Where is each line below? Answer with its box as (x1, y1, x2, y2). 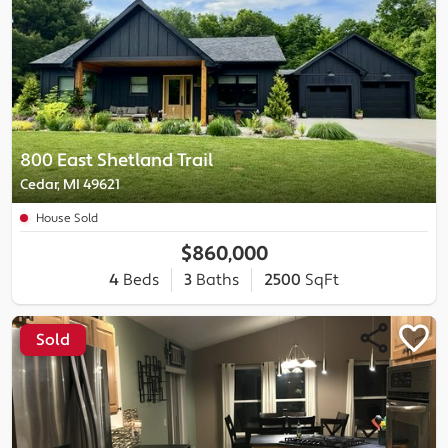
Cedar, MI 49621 (20, 175, 120, 194)
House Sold (36, 210, 98, 226)
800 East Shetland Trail (20, 148, 213, 172)
